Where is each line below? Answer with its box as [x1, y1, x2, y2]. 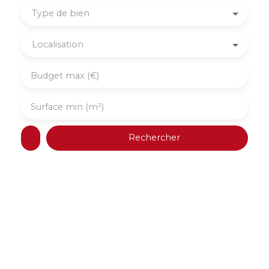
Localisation [32, 38, 83, 50]
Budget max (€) [31, 70, 99, 81]
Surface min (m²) [31, 101, 104, 112]
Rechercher [128, 132, 180, 144]
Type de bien [32, 7, 89, 19]
